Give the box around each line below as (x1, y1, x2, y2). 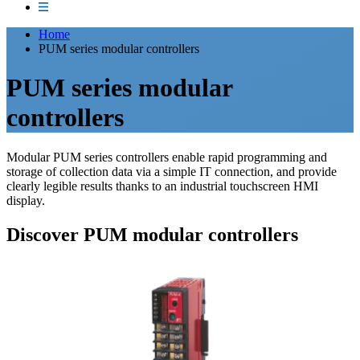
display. (6, 193, 45, 207)
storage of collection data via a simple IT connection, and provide (6, 164, 337, 178)
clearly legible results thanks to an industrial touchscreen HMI (6, 178, 318, 193)
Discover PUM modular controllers (6, 223, 298, 245)
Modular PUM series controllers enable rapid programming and (6, 149, 327, 164)
